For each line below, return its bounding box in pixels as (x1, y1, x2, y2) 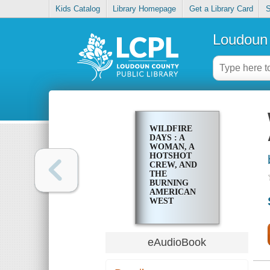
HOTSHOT (149, 151, 192, 161)
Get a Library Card (189, 4, 253, 14)
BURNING (149, 178, 189, 188)
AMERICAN (149, 187, 196, 197)
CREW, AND (149, 160, 197, 170)
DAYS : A (149, 133, 184, 143)
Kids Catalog (55, 4, 101, 14)
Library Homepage (113, 4, 177, 14)
